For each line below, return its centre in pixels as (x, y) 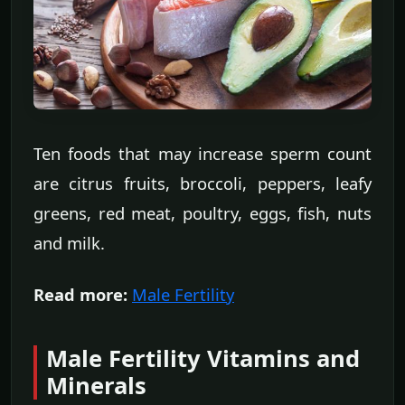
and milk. (69, 243)
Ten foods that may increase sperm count (202, 154)
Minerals (96, 386)
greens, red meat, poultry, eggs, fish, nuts (202, 213)
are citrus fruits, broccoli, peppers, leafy (202, 184)
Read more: (80, 295)
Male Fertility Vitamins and (203, 359)
